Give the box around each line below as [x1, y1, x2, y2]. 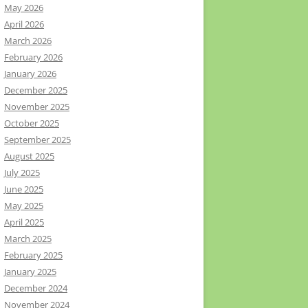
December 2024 [4, 282, 67, 295]
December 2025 [4, 84, 67, 97]
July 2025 [4, 166, 40, 179]
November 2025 [4, 100, 69, 113]
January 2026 [4, 67, 56, 80]
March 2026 [4, 34, 52, 47]
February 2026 [4, 51, 63, 64]
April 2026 [4, 18, 44, 31]
